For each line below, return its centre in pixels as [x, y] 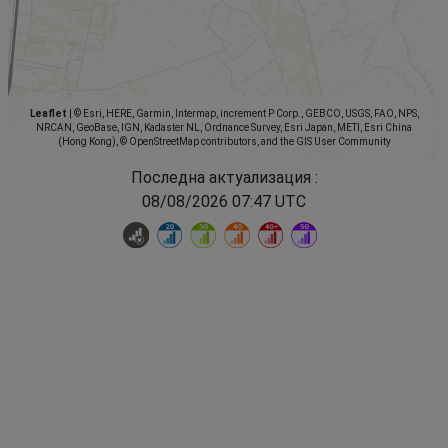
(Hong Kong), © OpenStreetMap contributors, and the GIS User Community [224, 142]
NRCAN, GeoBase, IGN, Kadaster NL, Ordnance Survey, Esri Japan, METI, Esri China [224, 128]
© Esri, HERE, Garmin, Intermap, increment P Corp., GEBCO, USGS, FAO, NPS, [245, 114]
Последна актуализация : [224, 178]
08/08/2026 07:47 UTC [224, 202]
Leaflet [48, 114]
